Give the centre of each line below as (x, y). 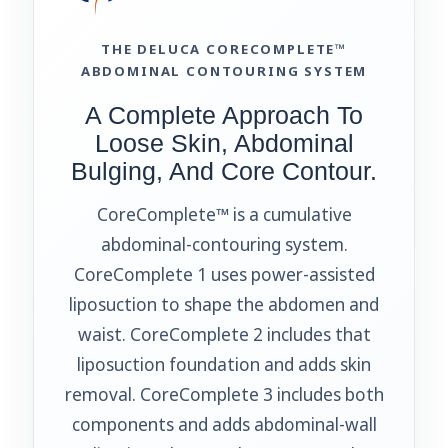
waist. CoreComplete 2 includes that (224, 334)
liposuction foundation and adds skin (224, 364)
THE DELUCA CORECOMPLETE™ (224, 48)
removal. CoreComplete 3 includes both (224, 394)
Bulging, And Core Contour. (224, 171)
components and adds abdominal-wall (224, 424)
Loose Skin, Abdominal (224, 143)
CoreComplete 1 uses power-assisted (224, 274)
